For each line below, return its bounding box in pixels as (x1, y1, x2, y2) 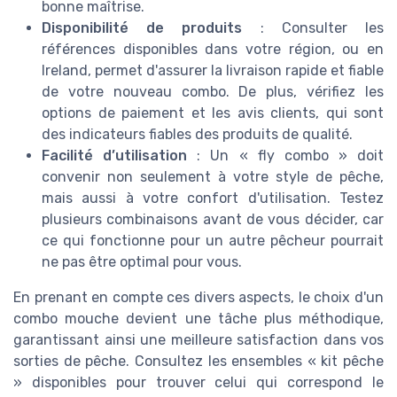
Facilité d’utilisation (42, 146, 188, 164)
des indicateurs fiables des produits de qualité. (42, 125, 353, 143)
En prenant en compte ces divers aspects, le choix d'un (13, 288, 384, 306)
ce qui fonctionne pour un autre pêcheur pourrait (42, 231, 384, 249)
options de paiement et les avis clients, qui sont (42, 104, 384, 121)
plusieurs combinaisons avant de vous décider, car (42, 210, 384, 228)
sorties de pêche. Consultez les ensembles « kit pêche (13, 352, 384, 370)
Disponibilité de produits (42, 19, 243, 36)
